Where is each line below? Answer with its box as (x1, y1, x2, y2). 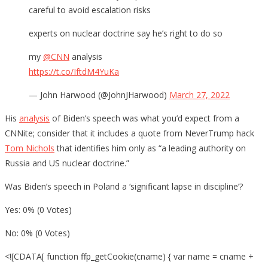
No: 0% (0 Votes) (5, 227, 70, 239)
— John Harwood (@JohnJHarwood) (29, 89, 169, 100)
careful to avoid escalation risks (29, 4, 151, 16)
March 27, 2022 (169, 89, 230, 100)
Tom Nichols (5, 142, 54, 154)
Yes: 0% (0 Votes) (5, 203, 72, 215)
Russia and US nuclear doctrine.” (5, 157, 129, 169)
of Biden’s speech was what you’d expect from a (50, 112, 239, 124)
